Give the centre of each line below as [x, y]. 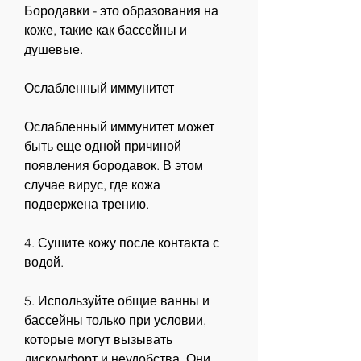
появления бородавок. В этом [114, 165]
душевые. [54, 49]
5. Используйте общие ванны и [117, 300]
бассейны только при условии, [115, 320]
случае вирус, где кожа [92, 184]
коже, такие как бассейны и [106, 29]
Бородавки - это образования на [121, 10]
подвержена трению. [87, 203]
